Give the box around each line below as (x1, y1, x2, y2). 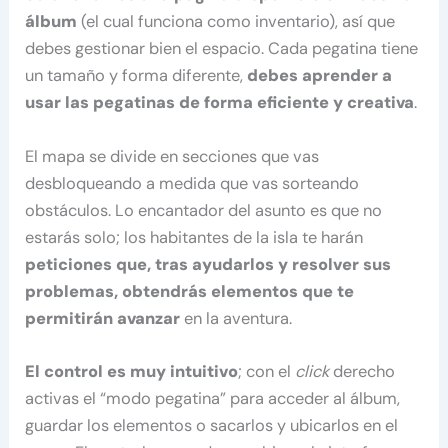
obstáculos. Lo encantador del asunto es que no (25, 199, 383, 221)
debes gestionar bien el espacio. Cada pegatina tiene (25, 38, 419, 60)
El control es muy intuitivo (25, 360, 239, 382)
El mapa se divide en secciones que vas (25, 145, 320, 167)
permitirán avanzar (25, 307, 181, 329)
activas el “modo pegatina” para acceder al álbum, (25, 387, 401, 409)
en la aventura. (180, 307, 293, 329)
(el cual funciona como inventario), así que (81, 11, 396, 33)
